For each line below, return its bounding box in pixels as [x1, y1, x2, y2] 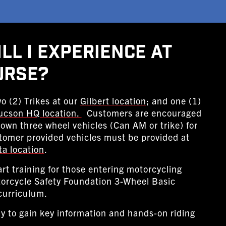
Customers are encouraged [81, 107, 202, 119]
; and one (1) [146, 95, 201, 106]
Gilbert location [80, 95, 146, 106]
